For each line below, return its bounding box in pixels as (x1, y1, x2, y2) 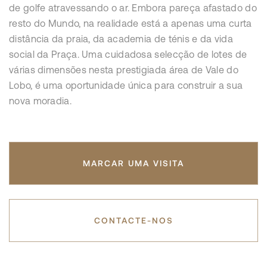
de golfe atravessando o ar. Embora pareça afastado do (9, 2, 257, 14)
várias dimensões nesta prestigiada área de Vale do (9, 64, 238, 76)
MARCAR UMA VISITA (83, 158, 184, 169)
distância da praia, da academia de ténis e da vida (9, 33, 233, 45)
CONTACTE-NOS (94, 215, 173, 226)
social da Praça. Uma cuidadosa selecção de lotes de (9, 49, 247, 60)
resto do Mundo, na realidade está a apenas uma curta (9, 18, 252, 29)
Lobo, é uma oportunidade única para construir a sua (9, 80, 243, 91)
